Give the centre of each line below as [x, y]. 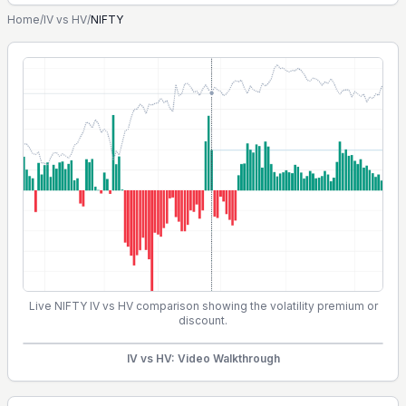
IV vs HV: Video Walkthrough [203, 358]
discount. [203, 320]
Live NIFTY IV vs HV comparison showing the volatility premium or [203, 305]
